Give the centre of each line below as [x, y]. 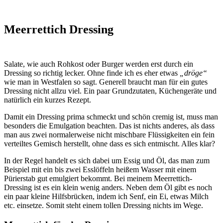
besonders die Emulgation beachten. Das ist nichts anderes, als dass [109, 126]
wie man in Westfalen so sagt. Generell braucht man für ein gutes [106, 82]
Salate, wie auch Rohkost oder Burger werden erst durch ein [99, 64]
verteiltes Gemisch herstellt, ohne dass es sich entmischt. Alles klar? [110, 144]
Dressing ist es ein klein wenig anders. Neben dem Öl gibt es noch [108, 188]
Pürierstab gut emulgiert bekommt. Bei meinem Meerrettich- [98, 179]
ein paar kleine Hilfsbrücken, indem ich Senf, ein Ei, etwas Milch [106, 197]
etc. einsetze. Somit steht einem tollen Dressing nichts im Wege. [104, 206]
